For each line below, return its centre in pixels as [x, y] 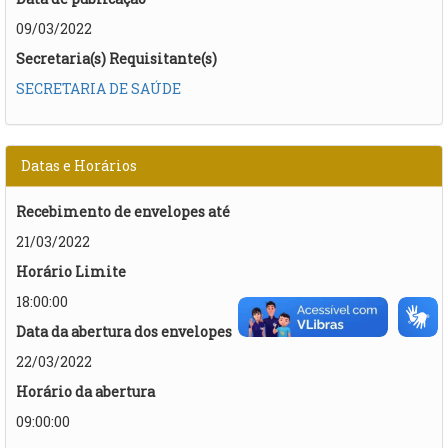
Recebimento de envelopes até [123, 211]
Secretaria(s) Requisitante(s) [116, 58]
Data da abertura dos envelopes [124, 331]
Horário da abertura [85, 391]
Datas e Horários [79, 165]
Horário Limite [71, 271]
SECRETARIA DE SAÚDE [98, 88]
